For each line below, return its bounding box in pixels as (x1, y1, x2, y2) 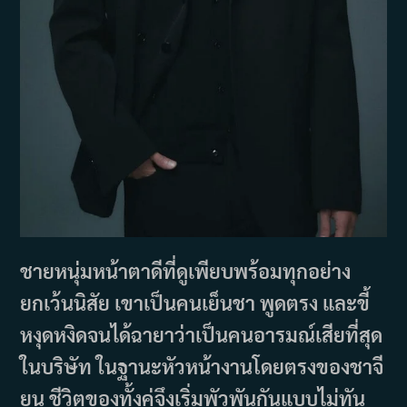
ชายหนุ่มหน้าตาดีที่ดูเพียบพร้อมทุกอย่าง (20, 258, 352, 284)
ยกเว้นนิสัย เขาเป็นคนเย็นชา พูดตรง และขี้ (20, 290, 371, 316)
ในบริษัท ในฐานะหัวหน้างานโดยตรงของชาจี (20, 353, 384, 380)
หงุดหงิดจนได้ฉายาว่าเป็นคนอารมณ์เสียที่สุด (20, 322, 383, 348)
